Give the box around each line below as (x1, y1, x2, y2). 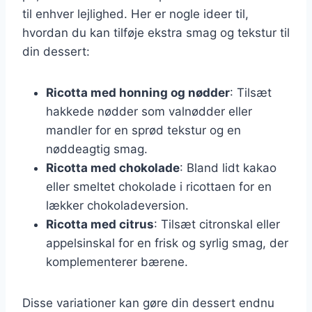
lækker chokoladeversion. (46, 198, 189, 212)
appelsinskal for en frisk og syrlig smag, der (46, 235, 288, 250)
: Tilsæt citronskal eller (154, 217, 280, 231)
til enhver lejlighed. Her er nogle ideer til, (22, 6, 249, 21)
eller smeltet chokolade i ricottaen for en (46, 179, 272, 194)
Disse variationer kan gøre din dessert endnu (22, 295, 274, 310)
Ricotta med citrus (46, 217, 154, 231)
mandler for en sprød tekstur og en (46, 123, 241, 137)
